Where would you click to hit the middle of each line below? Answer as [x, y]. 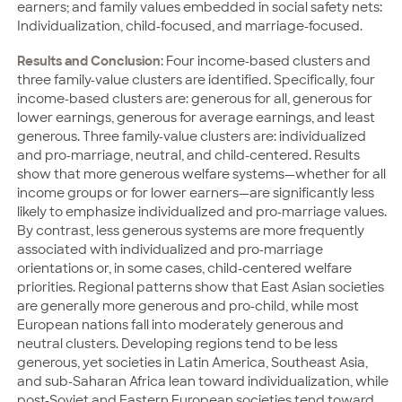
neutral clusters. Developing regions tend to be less [177, 343]
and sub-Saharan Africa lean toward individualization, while [203, 381]
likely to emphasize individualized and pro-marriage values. [202, 211]
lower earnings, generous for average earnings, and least [196, 117]
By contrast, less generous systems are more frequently [191, 230]
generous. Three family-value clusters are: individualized [192, 136]
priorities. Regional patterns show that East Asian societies [201, 287]
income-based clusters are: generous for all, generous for [195, 98]
